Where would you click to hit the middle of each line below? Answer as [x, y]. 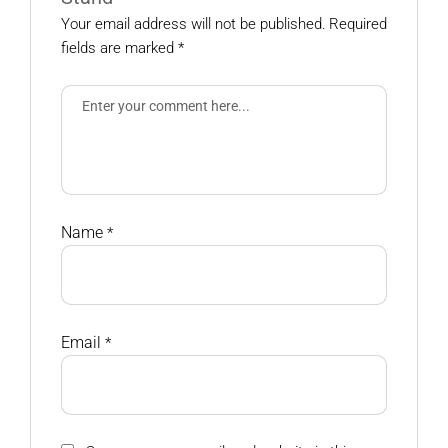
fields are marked [119, 48]
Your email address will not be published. [193, 24]
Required [358, 24]
